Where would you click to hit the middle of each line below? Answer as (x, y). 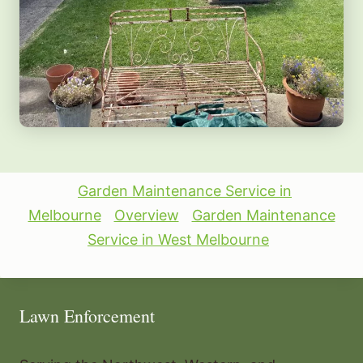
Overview (146, 215)
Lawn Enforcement (87, 315)
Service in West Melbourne (178, 239)
